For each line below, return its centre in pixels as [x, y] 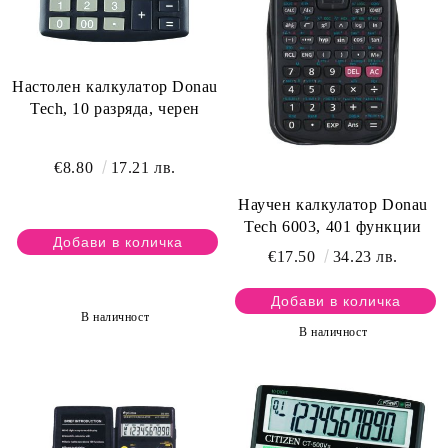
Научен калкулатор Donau [333, 204]
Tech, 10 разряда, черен [115, 108]
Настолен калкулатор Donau [115, 86]
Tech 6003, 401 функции [333, 226]
